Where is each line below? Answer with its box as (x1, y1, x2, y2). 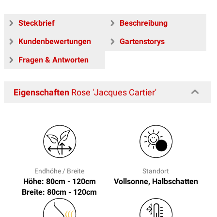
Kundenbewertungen (18, 37, 91, 46)
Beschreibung (120, 18, 168, 28)
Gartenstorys (120, 37, 165, 46)
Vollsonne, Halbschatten (113, 177, 198, 186)
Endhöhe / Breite (34, 167, 84, 175)
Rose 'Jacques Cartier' (69, 87, 156, 98)
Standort (142, 167, 169, 175)
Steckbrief (18, 18, 55, 28)
